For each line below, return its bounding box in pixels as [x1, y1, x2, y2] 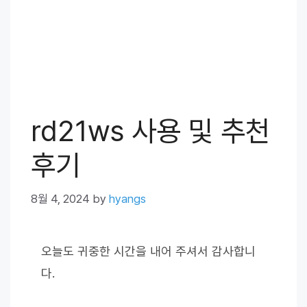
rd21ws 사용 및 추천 [31, 114, 270, 148]
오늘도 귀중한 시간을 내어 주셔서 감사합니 [41, 243, 256, 258]
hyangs [109, 191, 146, 206]
